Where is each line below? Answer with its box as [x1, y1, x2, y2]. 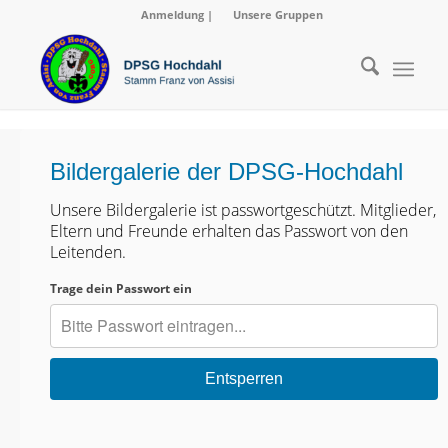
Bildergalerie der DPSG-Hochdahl [50, 158, 403, 185]
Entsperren [205, 370, 283, 387]
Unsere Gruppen [230, 7, 324, 22]
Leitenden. [50, 241, 126, 263]
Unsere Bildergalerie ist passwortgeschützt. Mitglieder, [50, 199, 436, 221]
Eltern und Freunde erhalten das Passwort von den [50, 220, 408, 242]
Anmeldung [138, 7, 205, 22]
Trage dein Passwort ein [50, 280, 192, 297]
